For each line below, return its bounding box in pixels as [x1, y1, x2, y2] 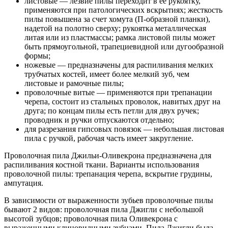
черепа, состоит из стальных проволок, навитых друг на [24, 97, 220, 106]
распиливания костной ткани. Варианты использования [4, 160, 199, 169]
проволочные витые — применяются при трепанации [24, 88, 212, 97]
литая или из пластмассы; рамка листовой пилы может [24, 33, 215, 42]
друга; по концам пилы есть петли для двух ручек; [24, 106, 199, 116]
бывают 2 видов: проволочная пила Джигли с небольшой [4, 205, 204, 214]
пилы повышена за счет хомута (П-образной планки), [24, 15, 210, 24]
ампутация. [4, 179, 43, 188]
